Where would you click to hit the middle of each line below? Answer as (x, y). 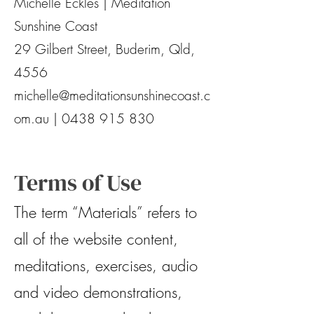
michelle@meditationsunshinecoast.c (112, 95)
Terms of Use (78, 183)
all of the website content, (96, 239)
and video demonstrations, (98, 292)
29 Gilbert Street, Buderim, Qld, (104, 49)
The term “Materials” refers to (105, 212)
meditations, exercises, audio (106, 266)
